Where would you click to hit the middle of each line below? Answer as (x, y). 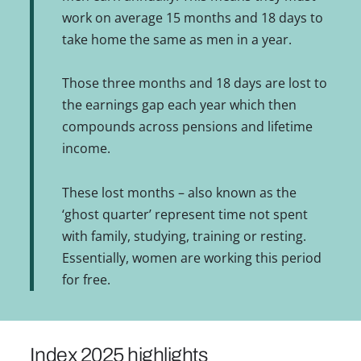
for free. (86, 279)
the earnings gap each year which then (179, 105)
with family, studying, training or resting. (184, 236)
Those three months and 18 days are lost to (194, 83)
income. (86, 149)
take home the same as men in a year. (176, 39)
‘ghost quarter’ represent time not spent (185, 214)
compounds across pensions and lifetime (187, 127)
